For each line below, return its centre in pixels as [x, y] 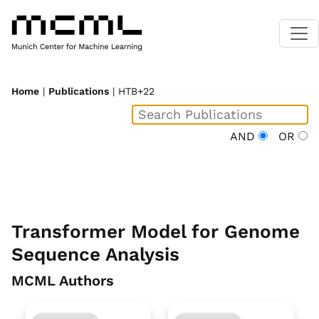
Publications [79, 91]
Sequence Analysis [95, 255]
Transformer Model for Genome [156, 232]
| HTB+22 [132, 91]
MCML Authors [63, 281]
